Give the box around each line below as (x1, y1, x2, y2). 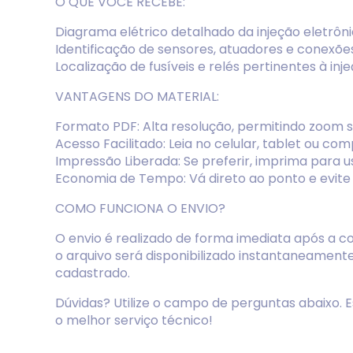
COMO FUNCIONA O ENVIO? (55, 199, 225, 217)
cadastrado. (55, 264, 130, 282)
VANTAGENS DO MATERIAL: (55, 87, 219, 106)
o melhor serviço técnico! (55, 311, 213, 329)
